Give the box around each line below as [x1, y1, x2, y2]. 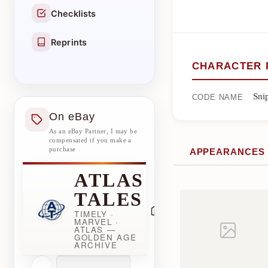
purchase [49, 145, 76, 153]
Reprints [51, 36, 87, 47]
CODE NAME [191, 93, 243, 102]
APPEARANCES [189, 147, 265, 157]
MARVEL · [74, 216, 119, 227]
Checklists [51, 8, 96, 19]
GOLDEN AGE [74, 232, 137, 243]
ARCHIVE [74, 239, 118, 251]
